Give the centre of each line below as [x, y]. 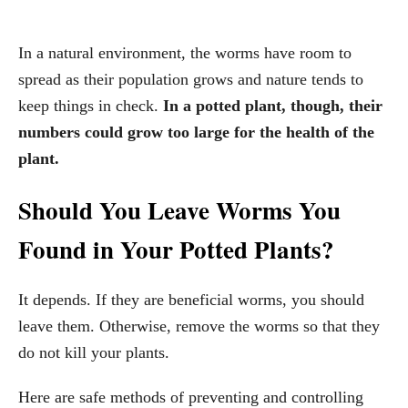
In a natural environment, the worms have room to [185, 53]
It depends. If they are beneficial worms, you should [191, 300]
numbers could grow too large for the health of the [196, 133]
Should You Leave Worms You [179, 210]
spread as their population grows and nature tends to [191, 80]
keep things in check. [88, 106]
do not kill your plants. [94, 353]
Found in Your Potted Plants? [176, 250]
